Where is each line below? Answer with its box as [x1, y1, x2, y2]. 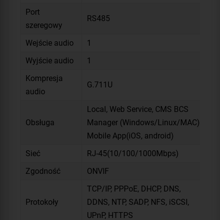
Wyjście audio [26, 55, 74, 65]
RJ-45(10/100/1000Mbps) [87, 148, 179, 158]
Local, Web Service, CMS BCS [87, 104, 189, 114]
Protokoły [26, 197, 58, 207]
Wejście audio [26, 38, 74, 48]
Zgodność [26, 166, 60, 176]
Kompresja [26, 73, 63, 83]
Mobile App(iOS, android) [87, 131, 174, 140]
